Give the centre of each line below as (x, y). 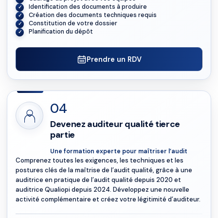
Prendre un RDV (114, 59)
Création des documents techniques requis (93, 15)
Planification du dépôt (61, 32)
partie (63, 135)
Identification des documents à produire (88, 7)
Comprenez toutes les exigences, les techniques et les (100, 160)
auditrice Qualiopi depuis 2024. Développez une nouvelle (102, 190)
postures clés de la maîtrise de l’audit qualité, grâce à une (104, 170)
